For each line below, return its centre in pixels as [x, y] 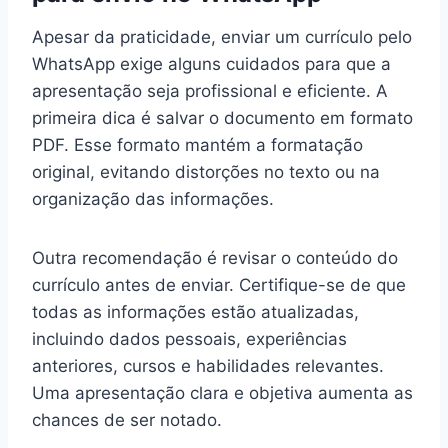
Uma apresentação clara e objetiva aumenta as [222, 392]
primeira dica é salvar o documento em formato [222, 117]
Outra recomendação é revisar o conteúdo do [215, 257]
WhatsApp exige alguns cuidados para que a [211, 63]
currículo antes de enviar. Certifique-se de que [219, 284]
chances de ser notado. [127, 419]
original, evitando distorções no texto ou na [206, 171]
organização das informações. [153, 198]
